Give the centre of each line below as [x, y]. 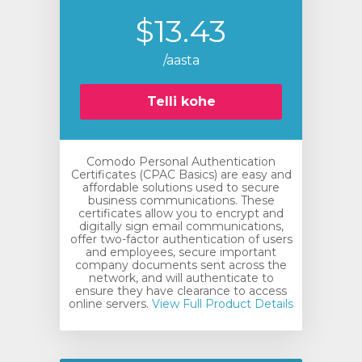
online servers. [109, 304]
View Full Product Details [221, 304]
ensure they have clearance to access [181, 291]
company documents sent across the [181, 265]
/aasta [181, 60]
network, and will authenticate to [181, 278]
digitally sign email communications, [181, 226]
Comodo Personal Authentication [181, 162]
